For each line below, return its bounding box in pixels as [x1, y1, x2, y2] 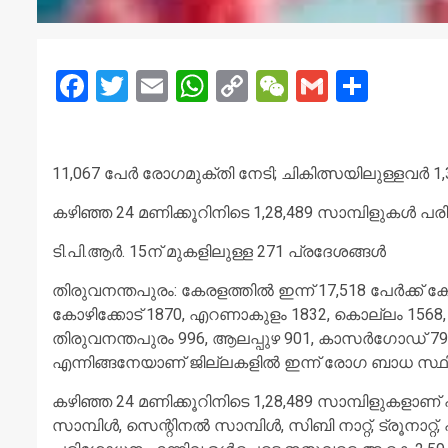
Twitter [128, 66, 226, 105]
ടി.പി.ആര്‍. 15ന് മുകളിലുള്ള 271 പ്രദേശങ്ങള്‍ [52, 241, 386, 261]
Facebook [88, 66, 221, 105]
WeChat [288, 66, 398, 105]
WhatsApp [208, 66, 352, 105]
